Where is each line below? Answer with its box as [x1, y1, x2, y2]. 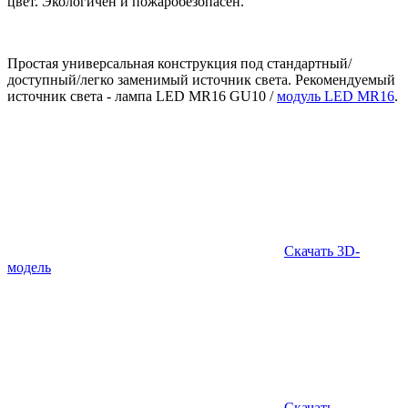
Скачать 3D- [284, 242, 360, 259]
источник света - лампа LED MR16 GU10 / [7, 87, 277, 104]
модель [7, 259, 51, 275]
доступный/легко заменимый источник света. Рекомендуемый [7, 71, 395, 87]
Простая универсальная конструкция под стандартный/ [7, 55, 352, 71]
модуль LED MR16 [277, 87, 394, 104]
